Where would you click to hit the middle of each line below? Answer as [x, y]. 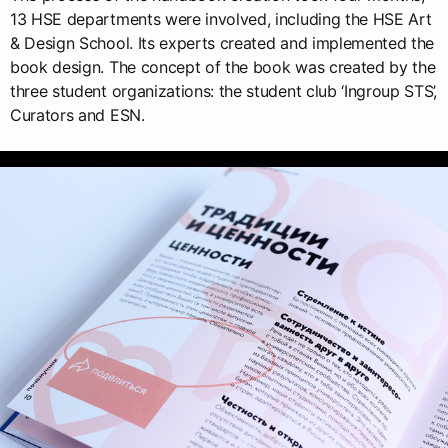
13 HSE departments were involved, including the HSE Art [221, 18]
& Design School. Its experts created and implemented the [222, 42]
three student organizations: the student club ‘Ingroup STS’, [223, 90]
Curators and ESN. [77, 114]
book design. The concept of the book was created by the [223, 66]
